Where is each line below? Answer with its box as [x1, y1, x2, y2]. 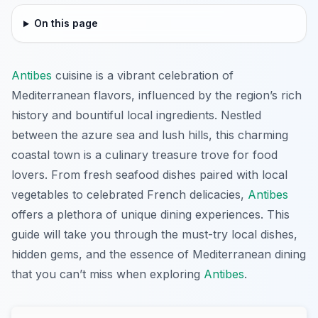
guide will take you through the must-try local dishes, [11, 227, 297, 242]
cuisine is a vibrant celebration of [52, 68, 234, 83]
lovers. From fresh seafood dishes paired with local [11, 168, 287, 182]
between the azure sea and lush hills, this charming [11, 128, 288, 143]
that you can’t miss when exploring [11, 267, 204, 282]
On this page [33, 17, 98, 30]
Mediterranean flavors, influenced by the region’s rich [11, 88, 302, 103]
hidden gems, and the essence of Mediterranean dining [11, 247, 306, 262]
